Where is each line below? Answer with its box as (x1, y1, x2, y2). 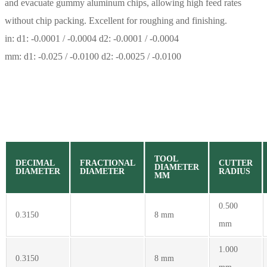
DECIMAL (15, 158, 55, 167)
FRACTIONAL (80, 158, 135, 167)
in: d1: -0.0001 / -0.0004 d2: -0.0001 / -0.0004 (5, 33, 179, 44)
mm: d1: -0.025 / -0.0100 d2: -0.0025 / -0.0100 (5, 51, 181, 61)
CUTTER (219, 158, 253, 167)
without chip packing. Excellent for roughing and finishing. (5, 15, 227, 26)
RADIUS (219, 166, 250, 176)
